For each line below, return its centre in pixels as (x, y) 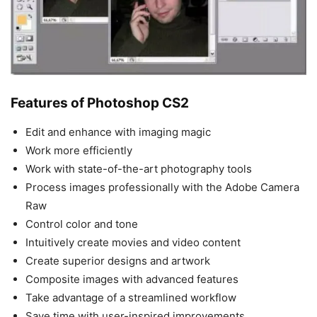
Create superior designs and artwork (118, 260)
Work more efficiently (79, 150)
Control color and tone (82, 224)
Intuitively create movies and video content (133, 242)
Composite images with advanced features (132, 279)
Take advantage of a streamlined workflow (131, 297)
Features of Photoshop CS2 (100, 103)
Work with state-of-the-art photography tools (139, 168)
